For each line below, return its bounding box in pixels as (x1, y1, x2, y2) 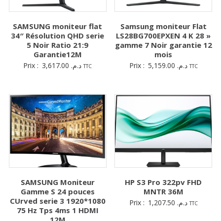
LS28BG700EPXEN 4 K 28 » (116, 31, 211, 41)
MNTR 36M (143, 186, 184, 196)
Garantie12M (33, 49, 82, 60)
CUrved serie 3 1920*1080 (9, 195, 106, 206)
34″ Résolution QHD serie (11, 31, 105, 41)
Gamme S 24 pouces (20, 186, 95, 196)
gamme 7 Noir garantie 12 (114, 40, 212, 50)
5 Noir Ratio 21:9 (27, 40, 89, 50)
